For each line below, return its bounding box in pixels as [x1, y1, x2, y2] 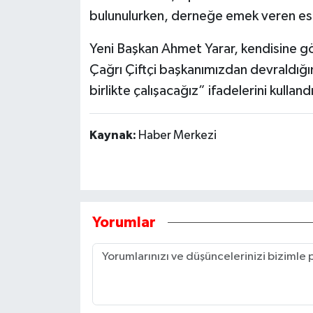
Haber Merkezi [138, 129, 217, 142]
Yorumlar [92, 214, 156, 230]
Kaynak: [89, 129, 138, 142]
